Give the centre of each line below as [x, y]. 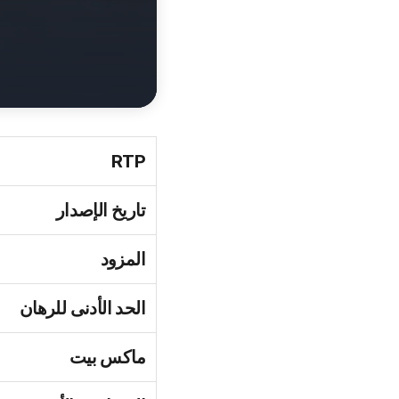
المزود [122, 260]
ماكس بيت [107, 358]
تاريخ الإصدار [100, 211]
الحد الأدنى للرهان [82, 309]
